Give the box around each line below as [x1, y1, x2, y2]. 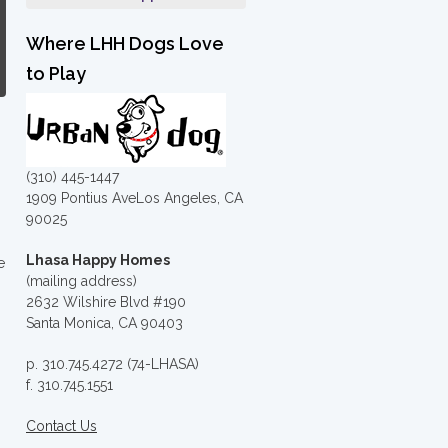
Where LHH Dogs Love [26, 32, 224, 54]
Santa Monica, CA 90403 [26, 314, 183, 331]
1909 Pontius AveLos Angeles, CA [26, 189, 243, 206]
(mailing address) [26, 272, 137, 289]
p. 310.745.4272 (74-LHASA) [26, 355, 199, 372]
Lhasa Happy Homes [26, 251, 170, 268]
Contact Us [26, 417, 97, 434]
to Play [26, 62, 86, 84]
